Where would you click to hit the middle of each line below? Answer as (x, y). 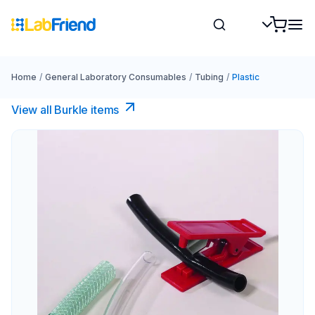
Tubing (209, 77)
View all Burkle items (65, 110)
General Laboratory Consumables (115, 77)
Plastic (245, 77)
